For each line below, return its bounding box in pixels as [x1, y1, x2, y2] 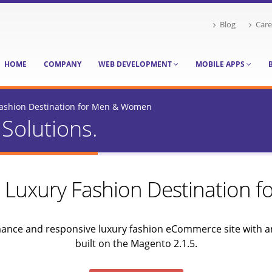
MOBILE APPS [195, 59, 246, 69]
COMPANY [44, 59, 81, 69]
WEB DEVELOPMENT [98, 59, 174, 69]
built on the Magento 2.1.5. [75, 237, 197, 250]
